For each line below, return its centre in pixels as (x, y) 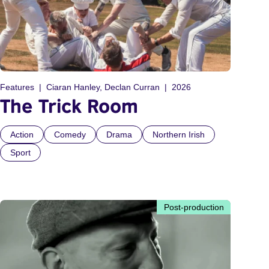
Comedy (70, 135)
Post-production (194, 207)
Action (22, 135)
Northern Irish (179, 135)
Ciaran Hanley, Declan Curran (103, 87)
